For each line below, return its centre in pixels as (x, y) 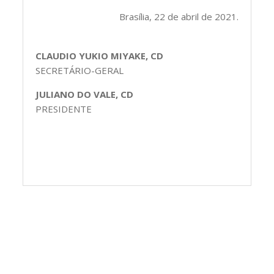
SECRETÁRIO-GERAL (80, 70)
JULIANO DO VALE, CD (85, 94)
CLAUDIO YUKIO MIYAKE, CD (100, 55)
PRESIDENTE (64, 109)
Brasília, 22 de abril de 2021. (179, 16)
